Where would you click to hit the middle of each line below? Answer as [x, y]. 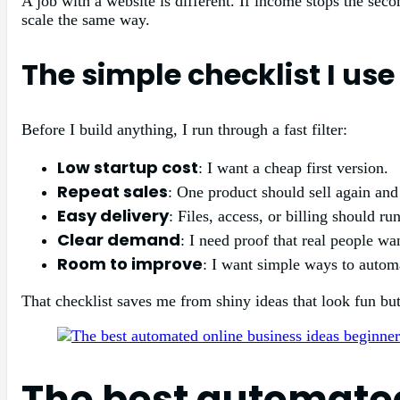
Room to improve [130, 263]
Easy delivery [113, 215]
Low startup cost [128, 167]
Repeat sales [112, 191]
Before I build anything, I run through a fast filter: [184, 129]
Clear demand [119, 239]
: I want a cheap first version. [293, 167]
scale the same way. [86, 19]
